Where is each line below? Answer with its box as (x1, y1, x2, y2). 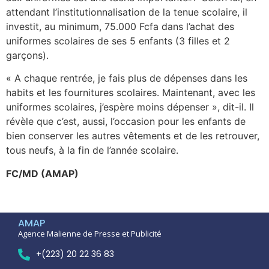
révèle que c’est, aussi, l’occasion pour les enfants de (6, 115, 246, 128)
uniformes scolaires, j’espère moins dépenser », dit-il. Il (6, 101, 254, 113)
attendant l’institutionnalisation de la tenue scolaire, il (6, 6, 247, 19)
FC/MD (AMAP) (6, 167, 79, 180)
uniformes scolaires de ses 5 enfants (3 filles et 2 (6, 35, 230, 47)
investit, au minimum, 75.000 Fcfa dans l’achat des (6, 20, 234, 33)
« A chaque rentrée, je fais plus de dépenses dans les (6, 72, 247, 85)
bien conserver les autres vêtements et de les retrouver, (6, 130, 259, 142)
